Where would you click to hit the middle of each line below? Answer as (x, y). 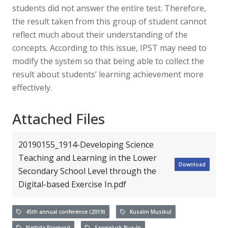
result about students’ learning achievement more (108, 74)
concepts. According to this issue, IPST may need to (109, 48)
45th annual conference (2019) (63, 211)
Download (192, 165)
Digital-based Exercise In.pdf (72, 184)
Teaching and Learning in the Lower (88, 158)
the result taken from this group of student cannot (109, 21)
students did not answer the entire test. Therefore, (109, 8)
